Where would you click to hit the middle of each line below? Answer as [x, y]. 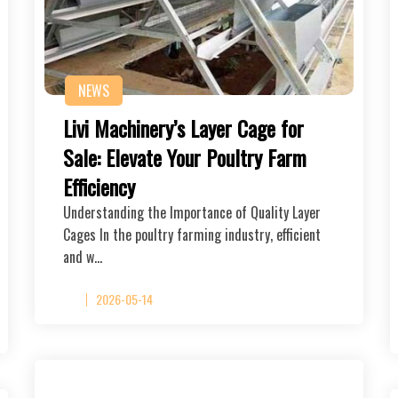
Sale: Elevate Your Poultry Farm [185, 157]
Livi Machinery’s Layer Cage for [183, 127]
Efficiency [99, 186]
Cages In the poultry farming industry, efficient [192, 234]
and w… [83, 256]
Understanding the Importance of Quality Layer [192, 212]
